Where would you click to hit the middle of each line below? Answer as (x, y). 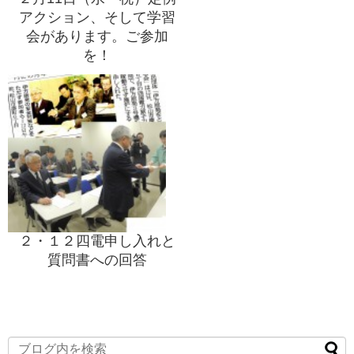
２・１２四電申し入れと (97, 241)
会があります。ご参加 (97, 37)
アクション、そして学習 (97, 18)
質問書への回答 (97, 260)
